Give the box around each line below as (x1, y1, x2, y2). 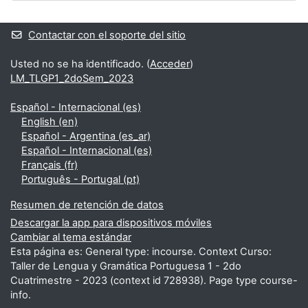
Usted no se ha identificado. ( (10, 58, 150, 70)
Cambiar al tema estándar (10, 231, 131, 243)
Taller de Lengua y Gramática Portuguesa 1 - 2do (10, 260, 241, 272)
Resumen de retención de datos (10, 199, 164, 211)
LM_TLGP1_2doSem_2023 (10, 72, 133, 85)
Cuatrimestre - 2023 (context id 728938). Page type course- (10, 274, 298, 287)
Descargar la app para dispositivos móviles (10, 217, 212, 229)
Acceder (150, 58, 190, 70)
